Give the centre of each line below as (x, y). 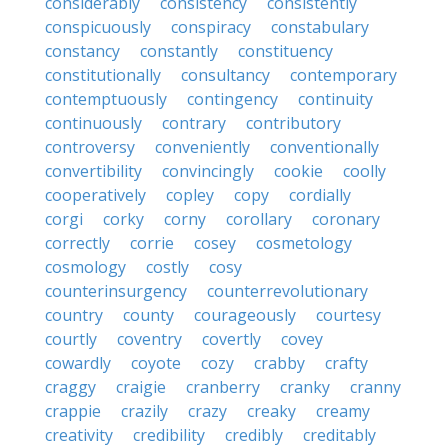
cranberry (223, 387)
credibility (169, 435)
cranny (375, 387)
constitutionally (103, 75)
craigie (141, 387)
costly (167, 267)
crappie (73, 411)
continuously (93, 123)
